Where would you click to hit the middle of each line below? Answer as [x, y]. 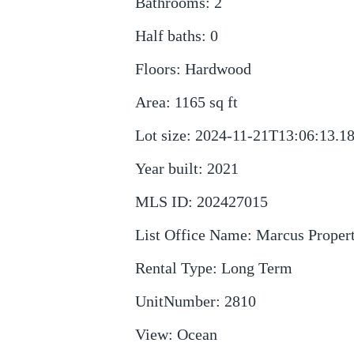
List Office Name [191, 235]
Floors [155, 69]
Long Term [256, 268]
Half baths [168, 36]
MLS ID [161, 201]
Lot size [160, 135]
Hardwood [218, 69]
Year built [166, 168]
